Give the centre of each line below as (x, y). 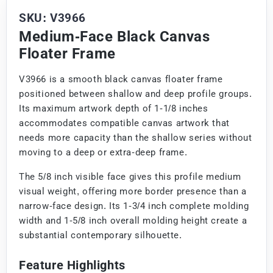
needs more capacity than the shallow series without (136, 137)
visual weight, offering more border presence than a (133, 191)
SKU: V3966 (52, 18)
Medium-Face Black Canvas (115, 36)
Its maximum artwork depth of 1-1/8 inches (114, 108)
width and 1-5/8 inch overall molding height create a (133, 220)
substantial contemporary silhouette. (101, 235)
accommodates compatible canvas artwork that (124, 123)
